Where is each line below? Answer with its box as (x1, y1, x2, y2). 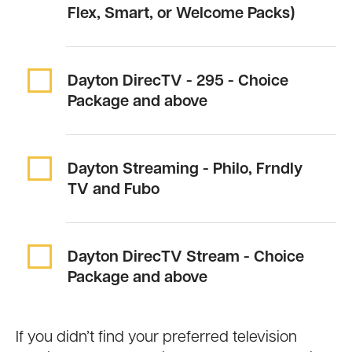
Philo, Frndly (213, 162, 302, 178)
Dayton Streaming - (68, 162, 213, 178)
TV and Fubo (68, 182, 159, 199)
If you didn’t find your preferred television (16, 330, 297, 346)
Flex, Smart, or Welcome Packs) (68, 6, 295, 23)
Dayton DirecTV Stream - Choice (68, 250, 304, 266)
